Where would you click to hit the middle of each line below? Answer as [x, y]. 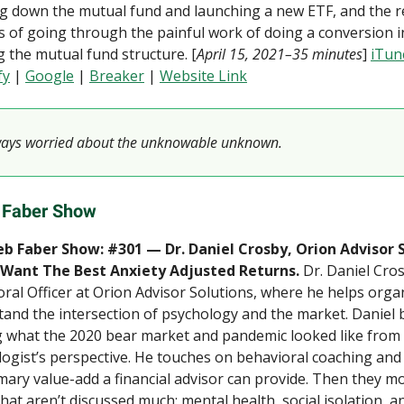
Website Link [203, 76]
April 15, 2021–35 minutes [280, 54]
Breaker [117, 76]
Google [50, 76]
